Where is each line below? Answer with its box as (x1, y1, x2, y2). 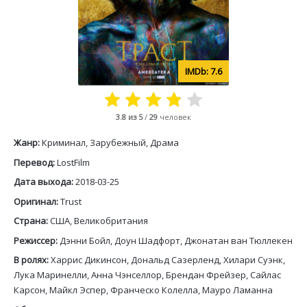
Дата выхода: (14, 175, 75, 188)
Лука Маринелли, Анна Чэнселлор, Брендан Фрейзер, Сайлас (14, 269, 281, 281)
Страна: (14, 214, 50, 227)
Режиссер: (14, 234, 60, 247)
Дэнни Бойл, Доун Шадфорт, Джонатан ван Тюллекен (60, 234, 293, 247)
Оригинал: (14, 195, 60, 208)
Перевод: (14, 156, 57, 169)
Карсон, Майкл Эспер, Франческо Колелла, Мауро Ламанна (14, 284, 273, 296)
